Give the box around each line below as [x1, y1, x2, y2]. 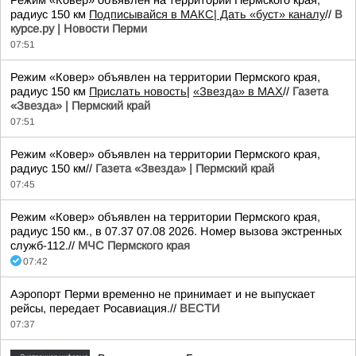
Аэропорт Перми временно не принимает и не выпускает [10, 288, 315, 300]
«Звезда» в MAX [193, 85, 283, 98]
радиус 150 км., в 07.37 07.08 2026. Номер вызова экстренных [10, 225, 342, 238]
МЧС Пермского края [78, 239, 190, 252]
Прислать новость [89, 85, 187, 98]
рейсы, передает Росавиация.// [10, 302, 180, 315]
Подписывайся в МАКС [89, 8, 214, 21]
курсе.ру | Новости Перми [10, 22, 147, 35]
